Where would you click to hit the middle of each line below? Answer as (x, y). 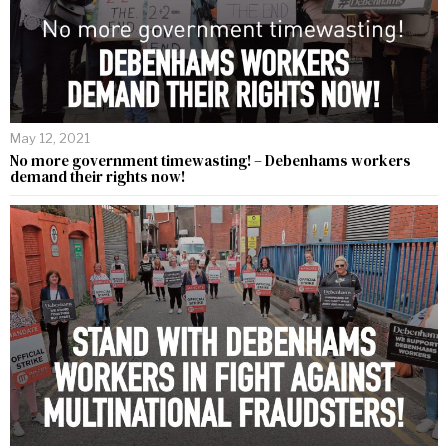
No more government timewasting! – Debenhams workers (210, 160)
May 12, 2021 (50, 137)
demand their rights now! (97, 176)
